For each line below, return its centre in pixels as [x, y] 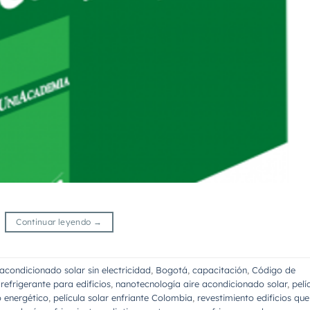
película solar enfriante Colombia [123, 297]
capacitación [220, 270]
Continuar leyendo [55, 222]
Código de [274, 270]
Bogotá [172, 270]
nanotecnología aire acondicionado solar [201, 283]
